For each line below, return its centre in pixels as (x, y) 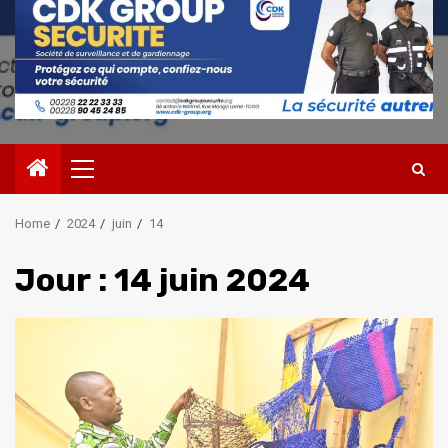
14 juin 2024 (212, 280)
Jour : (64, 280)
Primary (119, 176)
